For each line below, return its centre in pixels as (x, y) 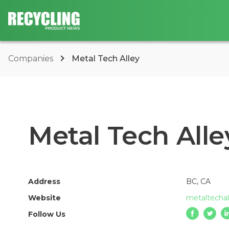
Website (44, 198)
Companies (32, 59)
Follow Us (47, 214)
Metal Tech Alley (106, 59)
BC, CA (198, 181)
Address (44, 181)
